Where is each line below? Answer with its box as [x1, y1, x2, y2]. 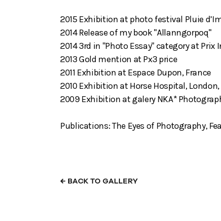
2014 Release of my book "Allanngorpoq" [60, 27, 212, 38]
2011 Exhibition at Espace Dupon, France [60, 67, 211, 78]
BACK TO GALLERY [66, 177, 138, 185]
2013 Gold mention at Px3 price [60, 53, 178, 65]
